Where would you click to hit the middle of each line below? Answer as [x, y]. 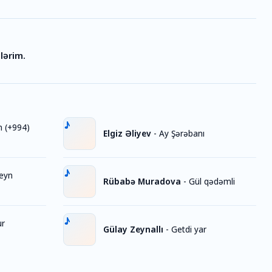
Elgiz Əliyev [127, 133]
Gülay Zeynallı [133, 229]
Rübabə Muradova [142, 181]
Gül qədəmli [212, 181]
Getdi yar [189, 229]
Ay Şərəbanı [182, 133]
